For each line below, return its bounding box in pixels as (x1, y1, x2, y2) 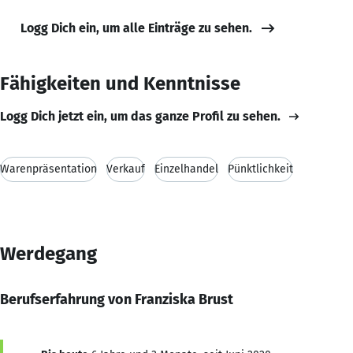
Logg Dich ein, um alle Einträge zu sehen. (20, 20, 252, 35)
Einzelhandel (154, 162, 218, 176)
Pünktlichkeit (228, 162, 293, 176)
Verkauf (106, 162, 145, 176)
